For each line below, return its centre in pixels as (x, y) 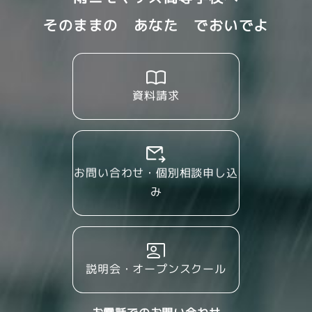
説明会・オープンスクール (156, 268)
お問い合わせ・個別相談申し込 (156, 172)
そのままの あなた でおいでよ (156, 25)
